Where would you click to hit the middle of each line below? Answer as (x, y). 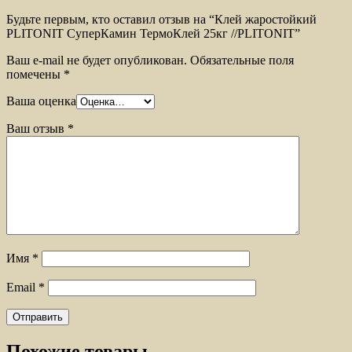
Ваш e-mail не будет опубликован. (97, 60)
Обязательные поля (240, 60)
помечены (35, 75)
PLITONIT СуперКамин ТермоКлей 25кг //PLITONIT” (153, 34)
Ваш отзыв (37, 129)
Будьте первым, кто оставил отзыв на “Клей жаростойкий (161, 20)
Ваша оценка (41, 101)
